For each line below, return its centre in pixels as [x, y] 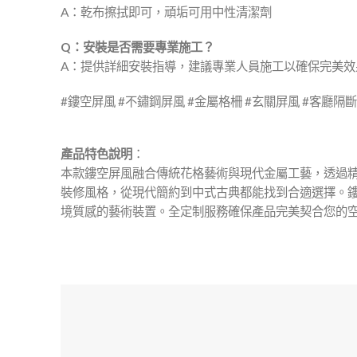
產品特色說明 [96, 154]
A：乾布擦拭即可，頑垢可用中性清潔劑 [166, 12]
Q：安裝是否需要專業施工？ [137, 47]
